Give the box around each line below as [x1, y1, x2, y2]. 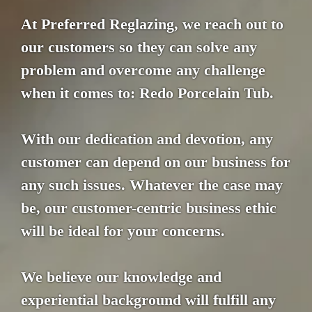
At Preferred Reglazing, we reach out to [21, 15, 283, 33]
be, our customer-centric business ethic [21, 199, 276, 217]
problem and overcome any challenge [21, 61, 265, 79]
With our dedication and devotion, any [21, 130, 273, 148]
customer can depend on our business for [21, 153, 290, 171]
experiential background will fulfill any [21, 291, 276, 309]
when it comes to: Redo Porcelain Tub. [21, 84, 274, 102]
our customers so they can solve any [21, 38, 257, 56]
